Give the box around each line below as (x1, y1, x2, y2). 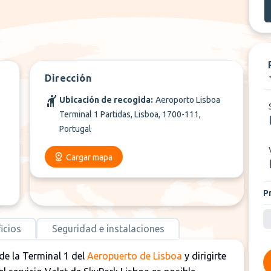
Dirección (45, 73, 91, 83)
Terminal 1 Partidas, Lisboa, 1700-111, (59, 109, 201, 119)
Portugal (59, 124, 92, 134)
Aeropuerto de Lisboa (87, 250, 182, 261)
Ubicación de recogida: (59, 95, 154, 105)
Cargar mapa (66, 152, 113, 162)
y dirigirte (182, 250, 226, 261)
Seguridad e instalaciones (51, 223, 165, 234)
